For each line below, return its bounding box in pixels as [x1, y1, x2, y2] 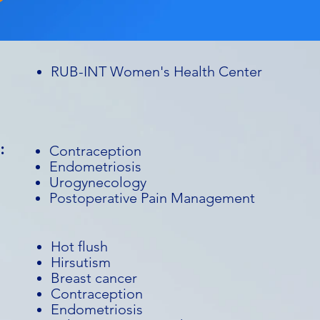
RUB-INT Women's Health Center [51, 63, 262, 80]
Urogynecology [49, 174, 146, 191]
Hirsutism [51, 254, 111, 271]
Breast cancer [51, 269, 137, 286]
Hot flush [51, 238, 108, 255]
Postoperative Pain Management [49, 189, 259, 206]
